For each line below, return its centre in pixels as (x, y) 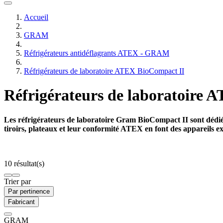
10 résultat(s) (24, 163)
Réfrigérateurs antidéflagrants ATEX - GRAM (97, 53)
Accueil (36, 17)
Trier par (17, 181)
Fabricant (21, 202)
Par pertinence (29, 191)
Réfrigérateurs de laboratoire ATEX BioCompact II (104, 71)
